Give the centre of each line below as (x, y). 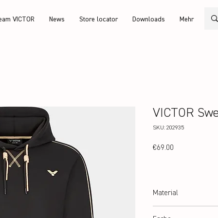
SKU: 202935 (168, 128)
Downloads (148, 19)
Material (165, 193)
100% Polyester (172, 210)
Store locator (98, 19)
